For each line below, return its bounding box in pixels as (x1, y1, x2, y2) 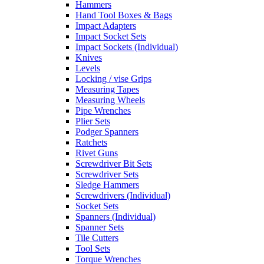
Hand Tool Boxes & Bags (75, 10, 172, 21)
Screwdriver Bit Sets (75, 159, 152, 169)
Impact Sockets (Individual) (75, 42, 178, 52)
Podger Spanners (75, 127, 138, 137)
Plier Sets (75, 116, 110, 127)
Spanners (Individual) (75, 212, 156, 222)
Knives (75, 52, 102, 63)
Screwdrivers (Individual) (75, 190, 170, 201)
